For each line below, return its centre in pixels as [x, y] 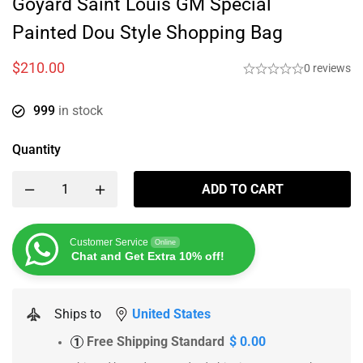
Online [165, 243]
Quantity [36, 150]
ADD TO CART [242, 190]
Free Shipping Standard [156, 342]
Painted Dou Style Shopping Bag [147, 33]
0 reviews [327, 68]
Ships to [78, 314]
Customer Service [109, 243]
